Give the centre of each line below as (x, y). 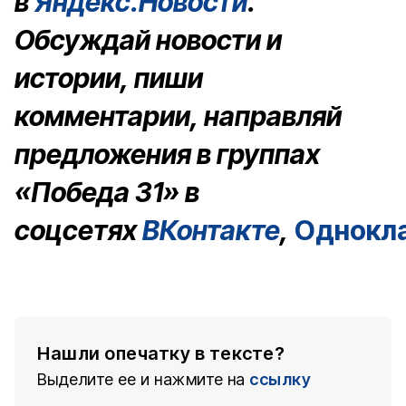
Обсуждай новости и (148, 40)
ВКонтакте (211, 230)
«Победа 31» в (107, 192)
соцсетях (78, 230)
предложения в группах (167, 154)
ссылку (280, 379)
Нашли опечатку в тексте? (161, 353)
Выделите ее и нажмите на (141, 379)
